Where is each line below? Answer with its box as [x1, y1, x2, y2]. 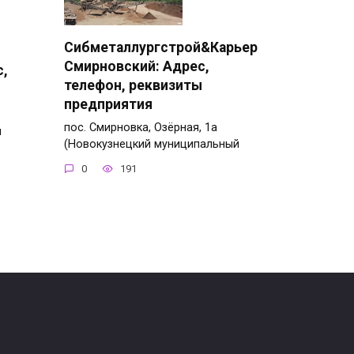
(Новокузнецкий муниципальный [64, 137, 239, 151]
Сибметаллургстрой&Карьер [64, 39, 258, 55]
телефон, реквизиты [64, 77, 202, 93]
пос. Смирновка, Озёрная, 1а [64, 120, 217, 134]
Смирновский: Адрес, [64, 58, 209, 74]
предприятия [64, 96, 153, 112]
